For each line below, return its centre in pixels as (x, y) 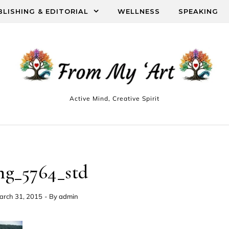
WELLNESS (139, 11)
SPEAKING (198, 11)
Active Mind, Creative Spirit (114, 99)
